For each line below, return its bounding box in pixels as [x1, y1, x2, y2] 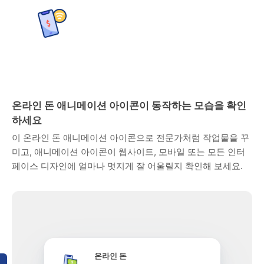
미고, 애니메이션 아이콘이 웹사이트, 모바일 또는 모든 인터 [12, 146, 245, 157]
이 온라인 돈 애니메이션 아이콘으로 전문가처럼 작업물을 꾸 [12, 132, 249, 143]
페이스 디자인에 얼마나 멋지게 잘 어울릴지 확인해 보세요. [12, 160, 243, 171]
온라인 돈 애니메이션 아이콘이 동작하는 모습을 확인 [12, 100, 246, 111]
